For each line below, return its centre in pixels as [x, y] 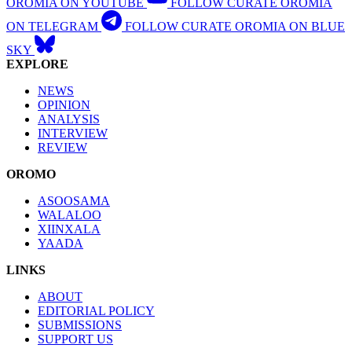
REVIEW [62, 147]
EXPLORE [37, 64]
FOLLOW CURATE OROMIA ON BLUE [235, 26]
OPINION [64, 104]
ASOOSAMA [74, 200]
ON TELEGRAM [52, 26]
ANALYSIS [69, 119]
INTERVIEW [73, 133]
